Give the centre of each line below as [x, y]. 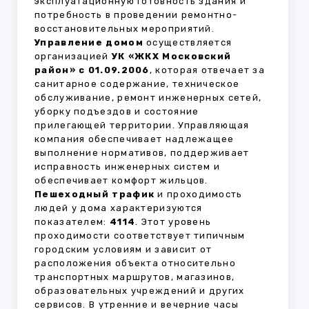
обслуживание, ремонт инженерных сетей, [148, 98]
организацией [73, 57]
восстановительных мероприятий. [124, 29]
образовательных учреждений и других [140, 291]
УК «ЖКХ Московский [171, 57]
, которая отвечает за [207, 70]
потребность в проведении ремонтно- [136, 15]
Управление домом [89, 43]
